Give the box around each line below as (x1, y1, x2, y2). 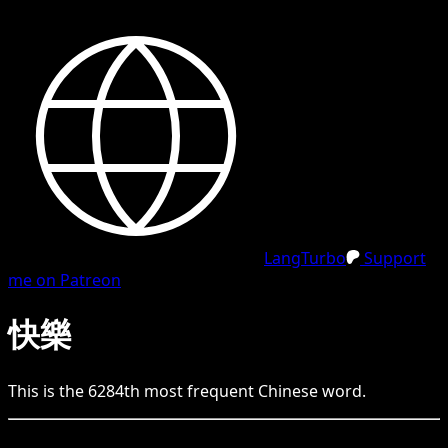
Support (360, 247, 426, 269)
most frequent (140, 379, 258, 402)
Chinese (258, 379, 318, 402)
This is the (8, 379, 88, 402)
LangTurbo (264, 247, 346, 269)
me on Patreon (8, 269, 121, 291)
